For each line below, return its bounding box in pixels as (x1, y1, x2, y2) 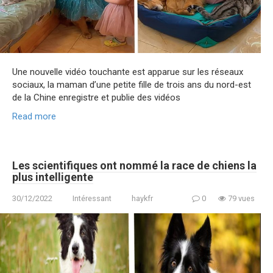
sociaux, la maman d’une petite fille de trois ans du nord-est (12, 79, 251, 91)
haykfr (132, 194, 153, 204)
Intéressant (73, 194, 112, 204)
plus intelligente (12, 171, 93, 184)
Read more (12, 111, 56, 122)
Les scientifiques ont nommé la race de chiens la (12, 159, 257, 172)
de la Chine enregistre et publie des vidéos (12, 92, 180, 104)
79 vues (226, 194, 255, 204)
